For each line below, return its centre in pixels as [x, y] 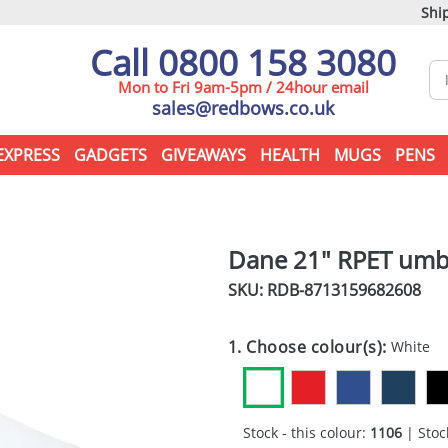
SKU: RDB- [265, 290]
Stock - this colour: [306, 432]
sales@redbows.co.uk [243, 108]
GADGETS [110, 155]
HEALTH [289, 155]
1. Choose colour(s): [309, 347]
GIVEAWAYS [203, 155]
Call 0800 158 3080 [243, 62]
